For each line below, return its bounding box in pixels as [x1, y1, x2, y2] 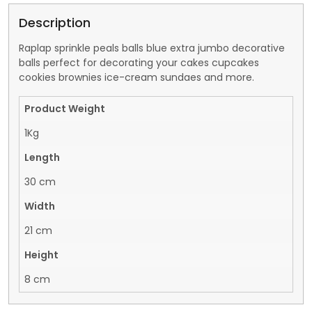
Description [19, 14, 91, 31]
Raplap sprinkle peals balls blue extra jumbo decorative [19, 41, 285, 55]
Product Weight [24, 102, 105, 116]
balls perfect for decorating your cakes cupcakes [19, 56, 259, 70]
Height [24, 248, 58, 262]
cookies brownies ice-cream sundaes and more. [19, 70, 254, 84]
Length [24, 150, 60, 164]
